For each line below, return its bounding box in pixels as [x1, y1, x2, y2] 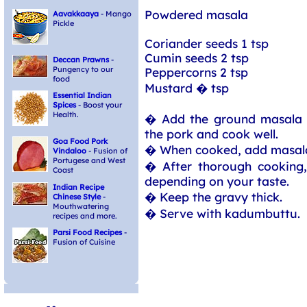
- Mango [99, 9, 132, 19]
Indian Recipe [53, 182, 104, 192]
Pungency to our [53, 64, 113, 74]
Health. [53, 110, 79, 119]
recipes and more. [53, 211, 117, 221]
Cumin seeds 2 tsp [145, 50, 249, 65]
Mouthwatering [53, 201, 109, 211]
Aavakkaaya [53, 9, 99, 19]
